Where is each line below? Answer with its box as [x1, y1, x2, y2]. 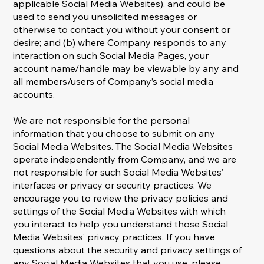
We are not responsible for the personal [13, 114, 190, 127]
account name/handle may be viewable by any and [13, 62, 239, 75]
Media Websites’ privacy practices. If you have [13, 231, 216, 243]
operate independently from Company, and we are [13, 153, 237, 166]
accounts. [13, 88, 55, 101]
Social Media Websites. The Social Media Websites [13, 140, 233, 153]
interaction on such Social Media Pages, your [13, 49, 209, 62]
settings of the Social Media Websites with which [13, 205, 226, 217]
